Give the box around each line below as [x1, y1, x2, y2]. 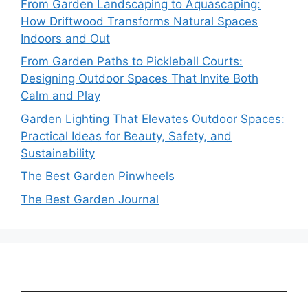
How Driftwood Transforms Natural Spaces [21, 14, 258, 28]
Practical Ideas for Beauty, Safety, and [21, 129, 232, 143]
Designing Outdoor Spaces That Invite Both [21, 71, 258, 85]
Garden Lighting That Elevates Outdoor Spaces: [21, 111, 285, 126]
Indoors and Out [21, 31, 110, 45]
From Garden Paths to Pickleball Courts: [21, 54, 243, 68]
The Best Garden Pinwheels [21, 169, 175, 183]
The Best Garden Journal [21, 192, 159, 206]
